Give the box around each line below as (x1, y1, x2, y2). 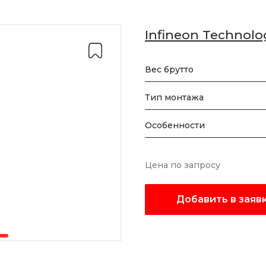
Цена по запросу (145, 160, 220, 170)
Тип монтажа (145, 92, 204, 103)
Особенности (145, 120, 205, 131)
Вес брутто (145, 64, 194, 75)
